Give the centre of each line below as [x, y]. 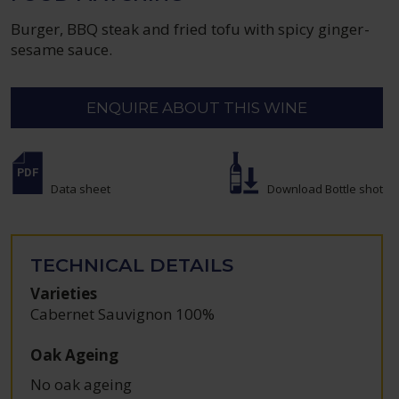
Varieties [64, 293]
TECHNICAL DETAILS [132, 265]
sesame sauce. [62, 49]
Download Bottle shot [325, 189]
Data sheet [81, 189]
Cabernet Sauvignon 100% [123, 313]
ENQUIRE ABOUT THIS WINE [197, 108]
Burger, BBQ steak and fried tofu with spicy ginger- [190, 29]
